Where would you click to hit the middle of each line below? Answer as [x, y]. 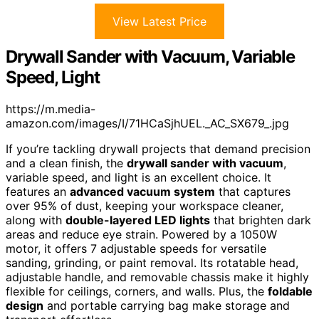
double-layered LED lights [138, 220]
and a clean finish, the [66, 163]
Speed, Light [53, 77]
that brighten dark [261, 220]
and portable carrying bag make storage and [167, 305]
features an [38, 191]
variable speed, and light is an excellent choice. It [138, 177]
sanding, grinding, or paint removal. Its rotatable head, [152, 262]
